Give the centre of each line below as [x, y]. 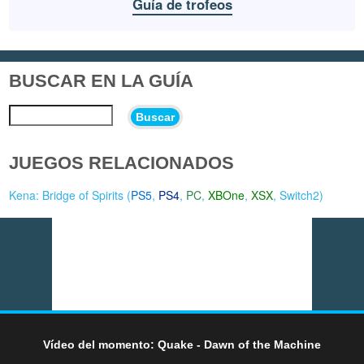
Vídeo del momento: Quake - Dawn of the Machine [182, 344]
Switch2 [300, 195]
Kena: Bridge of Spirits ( [70, 195]
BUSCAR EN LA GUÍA [102, 80]
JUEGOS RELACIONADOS [122, 163]
